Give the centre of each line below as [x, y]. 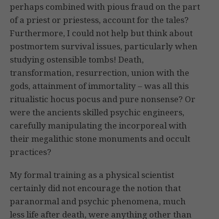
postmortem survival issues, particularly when [104, 46]
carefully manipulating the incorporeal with [98, 126]
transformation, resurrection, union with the [99, 73]
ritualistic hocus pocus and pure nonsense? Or [103, 99]
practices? [31, 152]
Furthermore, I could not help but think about [101, 33]
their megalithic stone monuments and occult [100, 139]
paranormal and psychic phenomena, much [98, 201]
